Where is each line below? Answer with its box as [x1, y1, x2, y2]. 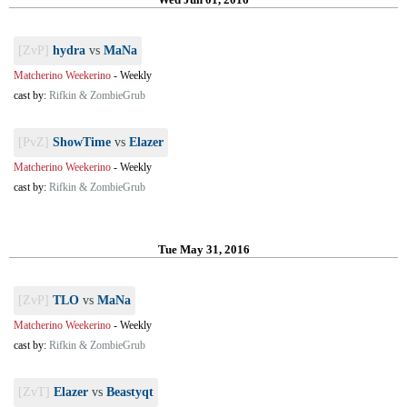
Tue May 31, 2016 [157, 243, 250, 256]
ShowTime [53, 135, 111, 149]
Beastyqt [106, 385, 154, 399]
